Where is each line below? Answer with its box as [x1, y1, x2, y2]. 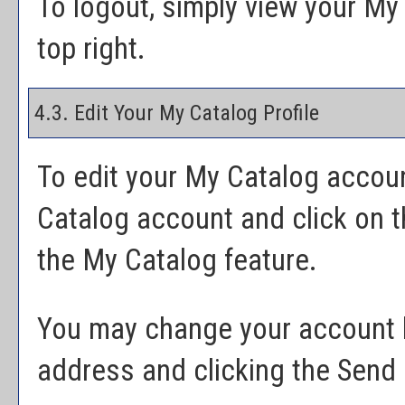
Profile [258, 100, 319, 126]
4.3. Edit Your [29, 100, 159, 126]
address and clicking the [37, 353, 337, 388]
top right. [37, 32, 146, 66]
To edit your [37, 160, 184, 194]
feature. [217, 243, 317, 278]
